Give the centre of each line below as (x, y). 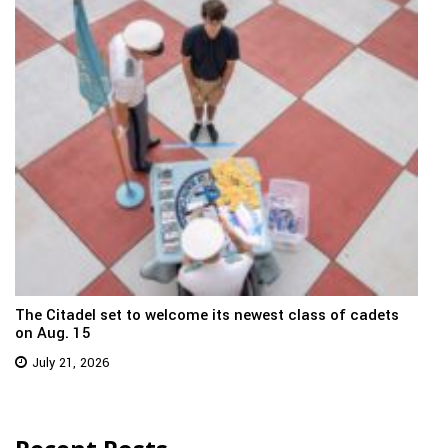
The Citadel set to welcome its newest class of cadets (207, 315)
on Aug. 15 (53, 333)
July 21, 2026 (71, 363)
